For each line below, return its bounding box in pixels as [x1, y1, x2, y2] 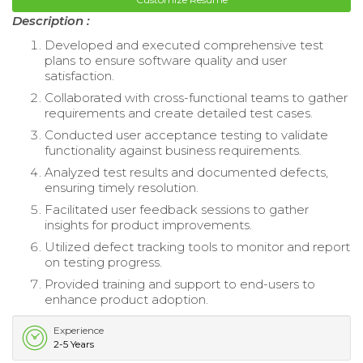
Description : [12, 12, 90, 28]
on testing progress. [45, 254, 162, 270]
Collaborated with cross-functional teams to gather [45, 89, 348, 105]
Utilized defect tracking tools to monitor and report [45, 238, 350, 254]
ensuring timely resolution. [45, 179, 199, 195]
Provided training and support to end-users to [45, 275, 315, 292]
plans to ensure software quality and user [45, 52, 287, 68]
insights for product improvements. [45, 216, 252, 233]
